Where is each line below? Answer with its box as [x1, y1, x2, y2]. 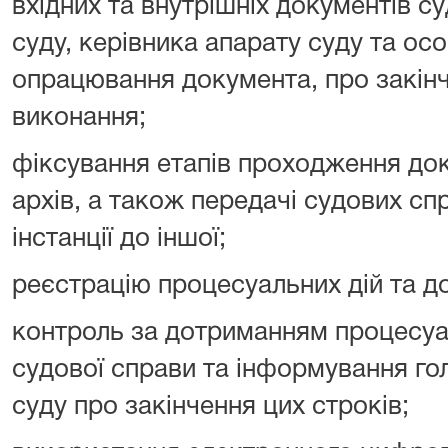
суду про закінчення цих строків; [12, 395, 409, 419]
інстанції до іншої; [12, 227, 226, 251]
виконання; [12, 106, 146, 130]
